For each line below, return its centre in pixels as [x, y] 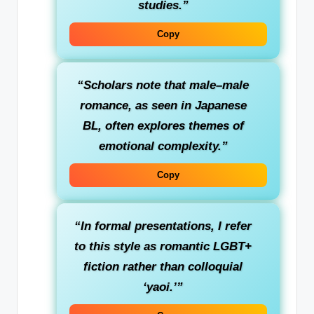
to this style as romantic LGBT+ [163, 246]
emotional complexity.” [163, 146]
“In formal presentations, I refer [163, 226]
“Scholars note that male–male [163, 85]
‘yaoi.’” [163, 287]
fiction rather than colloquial [163, 266]
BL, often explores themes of [163, 125]
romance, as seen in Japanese [163, 105]
